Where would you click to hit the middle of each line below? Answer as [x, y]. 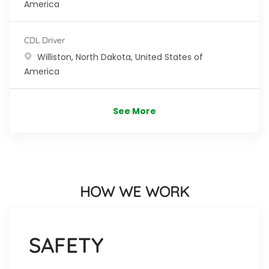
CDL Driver [44, 40]
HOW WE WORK [134, 191]
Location [41, 56]
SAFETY [66, 245]
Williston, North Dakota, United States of [120, 57]
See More [134, 111]
